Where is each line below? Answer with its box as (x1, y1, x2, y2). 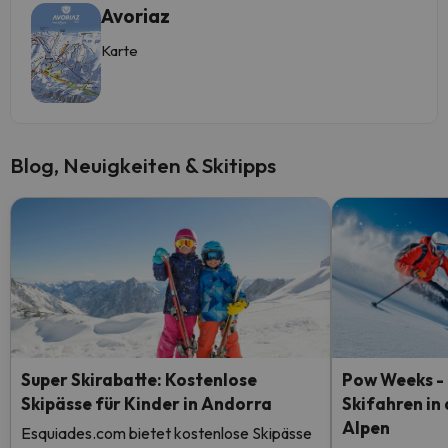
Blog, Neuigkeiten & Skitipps (10, 152, 276, 178)
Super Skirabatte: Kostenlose (21, 369, 257, 390)
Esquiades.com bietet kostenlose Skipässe (21, 423, 312, 443)
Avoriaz (101, 4, 170, 28)
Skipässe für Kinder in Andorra (21, 393, 272, 414)
